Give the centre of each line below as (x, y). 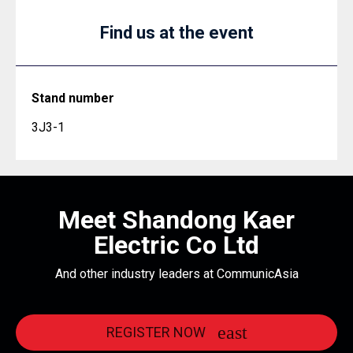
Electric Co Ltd (176, 245)
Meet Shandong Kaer (176, 220)
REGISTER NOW (156, 332)
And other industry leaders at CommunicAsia (176, 274)
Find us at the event (176, 33)
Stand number (73, 98)
